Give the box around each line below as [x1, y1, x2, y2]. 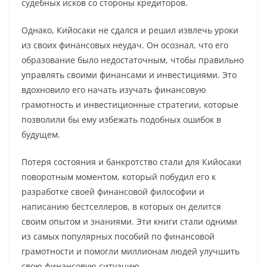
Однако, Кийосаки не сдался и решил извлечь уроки [21, 24, 238, 36]
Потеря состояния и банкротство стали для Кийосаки [21, 156, 241, 167]
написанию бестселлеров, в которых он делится [21, 201, 221, 212]
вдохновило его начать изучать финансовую [21, 84, 206, 95]
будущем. [21, 129, 60, 140]
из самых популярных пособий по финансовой [21, 231, 215, 242]
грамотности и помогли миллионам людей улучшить [21, 246, 240, 257]
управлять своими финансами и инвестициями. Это [21, 69, 237, 80]
